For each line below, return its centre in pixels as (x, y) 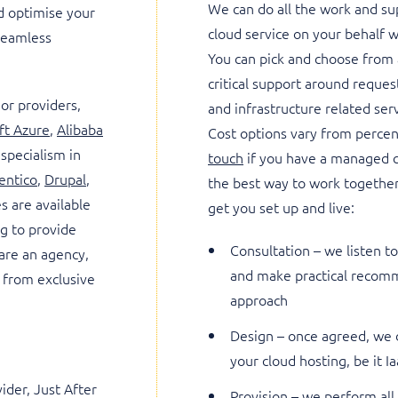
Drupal (65, 179)
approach (259, 299)
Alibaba (80, 129)
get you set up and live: (281, 207)
